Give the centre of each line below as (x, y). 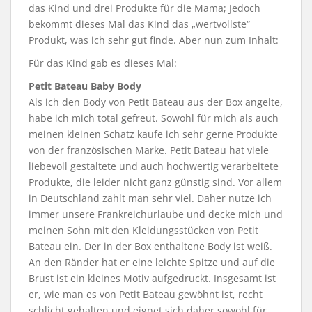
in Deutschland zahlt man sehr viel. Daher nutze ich (150, 198)
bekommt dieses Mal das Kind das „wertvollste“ (139, 24)
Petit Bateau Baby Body (85, 86)
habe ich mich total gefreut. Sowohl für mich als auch (154, 118)
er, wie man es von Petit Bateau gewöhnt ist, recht (146, 295)
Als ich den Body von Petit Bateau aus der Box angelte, (156, 102)
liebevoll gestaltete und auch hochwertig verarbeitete (154, 166)
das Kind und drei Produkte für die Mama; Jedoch (145, 8)
